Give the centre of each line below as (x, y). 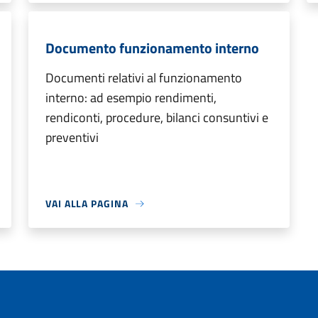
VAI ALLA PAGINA (87, 203)
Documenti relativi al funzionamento (144, 78)
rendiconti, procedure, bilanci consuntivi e (157, 117)
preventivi (72, 137)
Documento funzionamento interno (152, 48)
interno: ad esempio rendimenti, (131, 98)
